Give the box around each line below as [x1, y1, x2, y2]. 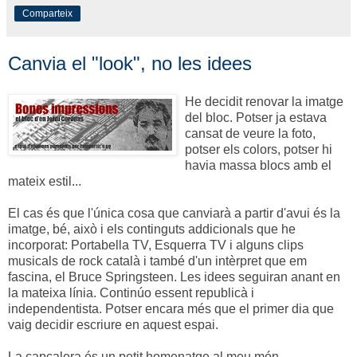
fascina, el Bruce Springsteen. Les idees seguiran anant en [8, 270, 340, 284]
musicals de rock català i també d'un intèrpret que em [8, 254, 307, 269]
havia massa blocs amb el [185, 159, 331, 173]
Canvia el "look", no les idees [8, 53, 252, 75]
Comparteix [22, 8, 73, 20]
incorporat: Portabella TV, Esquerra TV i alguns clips [8, 238, 304, 253]
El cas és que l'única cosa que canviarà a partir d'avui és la [8, 206, 340, 221]
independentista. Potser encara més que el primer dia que [8, 302, 334, 316]
